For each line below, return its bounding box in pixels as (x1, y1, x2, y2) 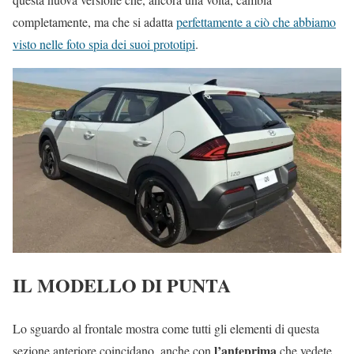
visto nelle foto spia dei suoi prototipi (13, 36, 195, 53)
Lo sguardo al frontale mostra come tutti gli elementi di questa (13, 320, 319, 337)
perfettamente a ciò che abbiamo (176, 13, 336, 31)
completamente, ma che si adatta (13, 13, 176, 31)
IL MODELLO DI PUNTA (13, 271, 231, 299)
